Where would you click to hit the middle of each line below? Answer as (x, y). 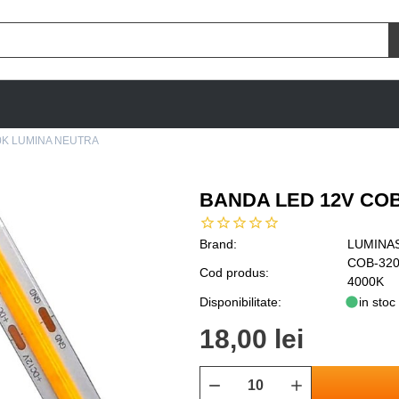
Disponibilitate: (240, 301)
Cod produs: (234, 272)
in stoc (377, 302)
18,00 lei (252, 339)
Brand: (218, 244)
